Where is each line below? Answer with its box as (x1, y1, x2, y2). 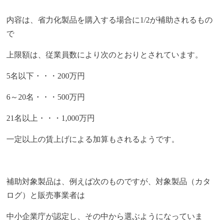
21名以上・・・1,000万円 (6, 114, 95, 123)
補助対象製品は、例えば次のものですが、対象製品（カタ (6, 177, 211, 186)
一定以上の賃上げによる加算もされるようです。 (6, 135, 180, 144)
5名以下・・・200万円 (6, 72, 85, 81)
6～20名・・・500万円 (6, 93, 85, 102)
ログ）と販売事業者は (6, 191, 85, 200)
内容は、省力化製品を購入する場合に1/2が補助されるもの (6, 16, 213, 25)
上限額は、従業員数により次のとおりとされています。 (6, 51, 203, 59)
